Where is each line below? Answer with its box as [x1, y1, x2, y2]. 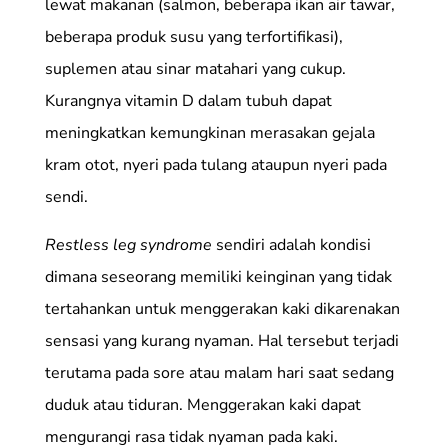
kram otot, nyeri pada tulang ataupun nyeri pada [44, 154, 387, 177]
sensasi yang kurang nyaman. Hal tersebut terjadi [44, 330, 399, 353]
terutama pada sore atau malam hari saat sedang [44, 362, 394, 385]
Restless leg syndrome [44, 234, 216, 257]
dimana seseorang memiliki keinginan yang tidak [44, 266, 392, 289]
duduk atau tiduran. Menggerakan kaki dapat [44, 394, 361, 417]
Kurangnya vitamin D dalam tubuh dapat [44, 90, 332, 113]
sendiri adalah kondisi [215, 234, 371, 257]
